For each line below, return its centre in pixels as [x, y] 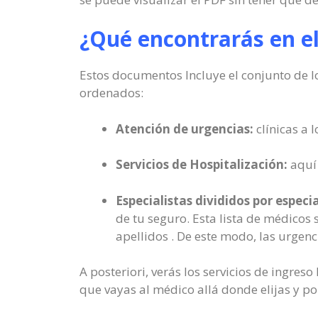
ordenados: [111, 93]
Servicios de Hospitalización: [202, 164]
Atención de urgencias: [185, 128]
